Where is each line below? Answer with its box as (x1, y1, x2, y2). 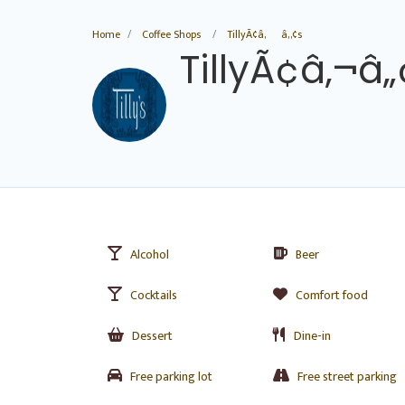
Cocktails (130, 285, 177, 306)
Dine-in (293, 325, 331, 346)
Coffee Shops (142, 25, 201, 43)
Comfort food (295, 285, 368, 306)
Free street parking (297, 366, 397, 387)
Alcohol (130, 244, 169, 265)
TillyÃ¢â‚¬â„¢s (227, 25, 302, 43)
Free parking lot (130, 366, 212, 387)
